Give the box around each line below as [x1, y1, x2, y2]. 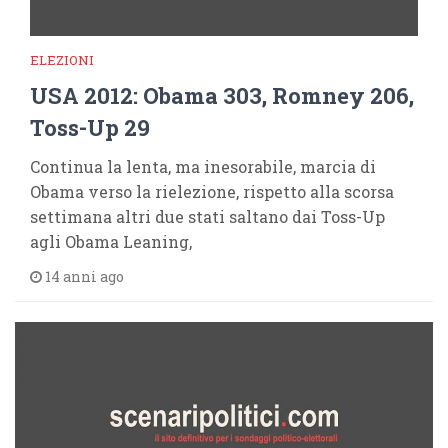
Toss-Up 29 [30, 113, 150, 142]
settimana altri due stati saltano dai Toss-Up [30, 206, 385, 227]
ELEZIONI [30, 51, 94, 69]
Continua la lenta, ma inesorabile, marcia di [30, 156, 376, 177]
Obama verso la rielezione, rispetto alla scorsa [30, 181, 394, 202]
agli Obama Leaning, [30, 231, 192, 252]
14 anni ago [42, 267, 124, 286]
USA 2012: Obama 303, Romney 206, [30, 81, 414, 110]
